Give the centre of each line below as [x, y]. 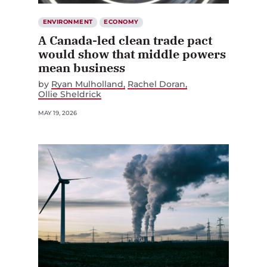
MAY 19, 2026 [58, 113]
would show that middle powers [132, 54]
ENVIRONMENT [68, 22]
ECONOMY [121, 22]
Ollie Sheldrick [70, 94]
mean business [82, 68]
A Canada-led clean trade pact [125, 41]
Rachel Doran [157, 84]
